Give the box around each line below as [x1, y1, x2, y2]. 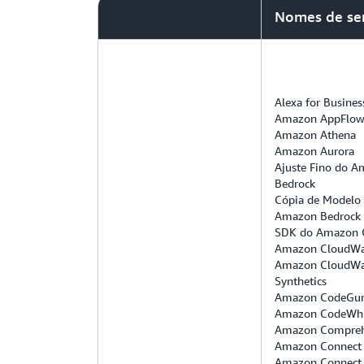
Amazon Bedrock [275, 209, 361, 223]
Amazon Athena [275, 128, 356, 141]
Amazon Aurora [275, 144, 354, 158]
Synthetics [275, 274, 327, 288]
